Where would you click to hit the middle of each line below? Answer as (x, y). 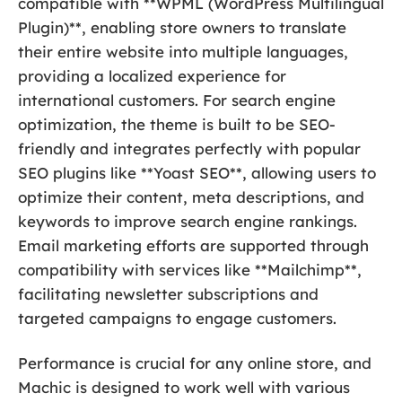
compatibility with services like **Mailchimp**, (190, 270)
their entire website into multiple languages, (183, 52)
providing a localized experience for (152, 76)
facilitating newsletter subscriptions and (168, 294)
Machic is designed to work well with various (184, 387)
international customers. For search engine (177, 100)
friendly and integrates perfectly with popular (189, 149)
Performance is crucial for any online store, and (195, 363)
